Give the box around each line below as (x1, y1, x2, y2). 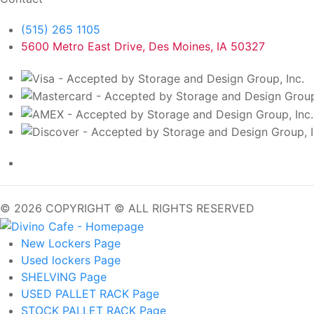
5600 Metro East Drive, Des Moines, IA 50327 (21, 39, 265, 53)
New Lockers (21, 236, 94, 251)
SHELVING (21, 270, 80, 285)
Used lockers (21, 253, 94, 268)
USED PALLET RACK (21, 287, 132, 301)
